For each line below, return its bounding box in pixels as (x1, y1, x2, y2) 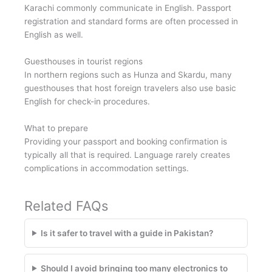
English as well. (24, 29, 83, 39)
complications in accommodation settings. (24, 163, 189, 173)
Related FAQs (24, 197, 108, 214)
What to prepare (24, 123, 88, 133)
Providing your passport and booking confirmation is (24, 136, 227, 146)
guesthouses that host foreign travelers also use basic (24, 83, 236, 93)
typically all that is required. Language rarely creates (24, 149, 230, 160)
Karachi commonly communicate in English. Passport (24, 2, 231, 13)
